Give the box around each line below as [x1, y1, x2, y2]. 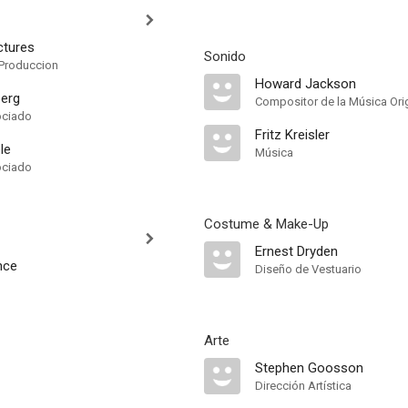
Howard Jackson [255, 76, 356, 92]
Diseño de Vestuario [255, 262, 362, 276]
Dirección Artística [255, 379, 352, 393]
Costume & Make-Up [204, 216, 329, 232]
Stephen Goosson [255, 360, 363, 376]
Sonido [204, 48, 246, 65]
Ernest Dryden [255, 243, 338, 260]
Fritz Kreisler [255, 127, 330, 143]
